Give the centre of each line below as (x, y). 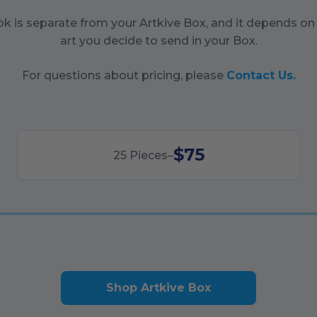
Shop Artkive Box (158, 288)
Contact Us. (261, 75)
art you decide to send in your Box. (158, 41)
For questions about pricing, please (122, 75)
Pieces (147, 155)
